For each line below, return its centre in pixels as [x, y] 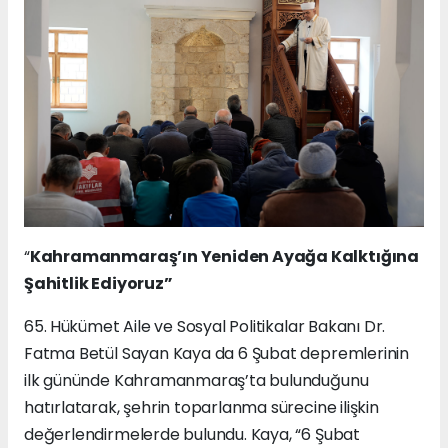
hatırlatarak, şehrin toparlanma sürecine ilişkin [201, 407]
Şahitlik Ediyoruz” [98, 283]
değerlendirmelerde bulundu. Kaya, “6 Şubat [192, 434]
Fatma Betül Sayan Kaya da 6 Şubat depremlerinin [216, 353]
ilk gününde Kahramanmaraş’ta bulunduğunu [196, 380]
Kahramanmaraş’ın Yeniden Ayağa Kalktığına [224, 256]
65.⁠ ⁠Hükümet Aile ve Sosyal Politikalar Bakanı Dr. [205, 326]
